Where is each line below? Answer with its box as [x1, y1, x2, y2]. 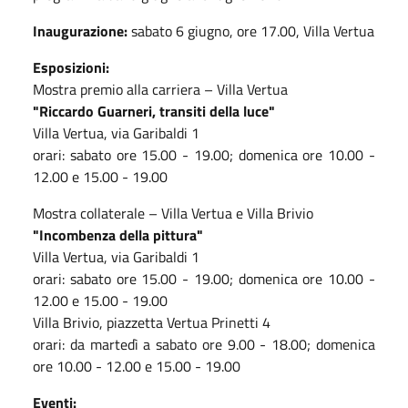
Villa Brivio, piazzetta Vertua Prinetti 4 [33, 311, 270, 333]
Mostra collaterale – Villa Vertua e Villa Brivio [33, 201, 313, 224]
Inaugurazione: [33, 19, 131, 42]
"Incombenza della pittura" [33, 223, 203, 246]
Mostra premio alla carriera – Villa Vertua [33, 77, 288, 100]
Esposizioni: [33, 56, 109, 78]
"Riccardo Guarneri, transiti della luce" [33, 99, 275, 122]
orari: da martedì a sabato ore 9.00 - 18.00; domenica [33, 332, 375, 355]
